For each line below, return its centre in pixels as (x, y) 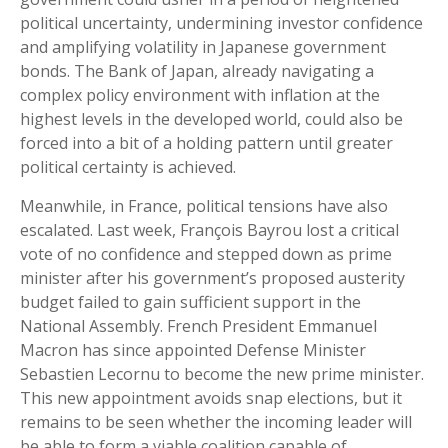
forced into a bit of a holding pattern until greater (206, 143)
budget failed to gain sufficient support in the (190, 302)
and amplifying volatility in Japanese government (203, 47)
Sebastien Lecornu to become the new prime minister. (222, 374)
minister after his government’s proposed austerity (212, 278)
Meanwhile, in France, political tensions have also (204, 206)
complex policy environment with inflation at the (200, 95)
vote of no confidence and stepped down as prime (206, 254)
